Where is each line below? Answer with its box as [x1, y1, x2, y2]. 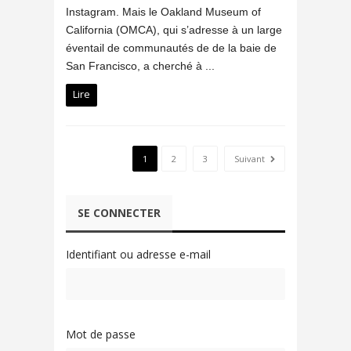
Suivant [234, 152, 267, 165]
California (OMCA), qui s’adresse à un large [66, 23, 282, 36]
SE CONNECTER [78, 204, 161, 220]
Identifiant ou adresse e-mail [66, 246, 211, 262]
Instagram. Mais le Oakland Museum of [66, 5, 261, 18]
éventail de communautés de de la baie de [66, 41, 277, 54]
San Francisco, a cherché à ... [66, 59, 215, 72]
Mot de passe [66, 326, 136, 342]
